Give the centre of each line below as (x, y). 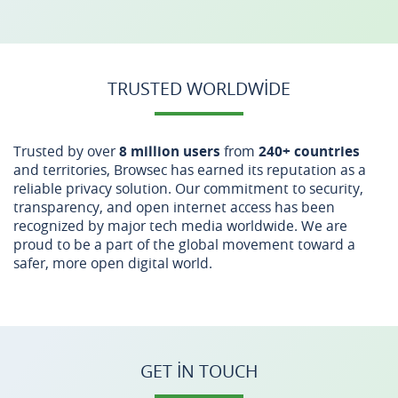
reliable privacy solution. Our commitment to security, (188, 188)
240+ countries (309, 151)
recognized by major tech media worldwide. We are (180, 226)
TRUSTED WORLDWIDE (199, 88)
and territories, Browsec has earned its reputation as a (190, 170)
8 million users (170, 151)
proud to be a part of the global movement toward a (184, 244)
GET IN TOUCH (199, 371)
